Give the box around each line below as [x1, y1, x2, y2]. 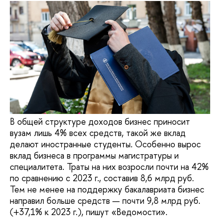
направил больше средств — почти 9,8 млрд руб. [10, 194, 200, 207]
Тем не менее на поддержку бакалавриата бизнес [10, 183, 204, 196]
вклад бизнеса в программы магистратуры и [10, 149, 179, 162]
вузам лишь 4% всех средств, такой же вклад [10, 127, 186, 139]
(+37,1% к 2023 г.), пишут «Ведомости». [10, 206, 167, 219]
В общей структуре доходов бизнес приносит [10, 115, 190, 128]
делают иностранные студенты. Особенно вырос [10, 138, 201, 151]
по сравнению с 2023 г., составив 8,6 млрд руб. [10, 172, 194, 185]
